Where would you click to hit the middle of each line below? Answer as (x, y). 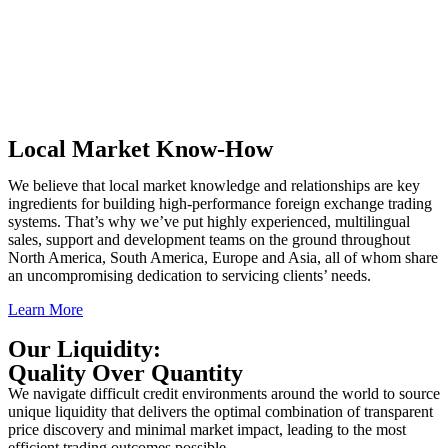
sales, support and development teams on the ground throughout (209, 239)
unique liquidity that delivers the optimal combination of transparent (220, 411)
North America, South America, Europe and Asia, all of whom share (223, 257)
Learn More (45, 309)
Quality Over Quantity (125, 373)
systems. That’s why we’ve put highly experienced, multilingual (209, 221)
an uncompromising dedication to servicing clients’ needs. (189, 275)
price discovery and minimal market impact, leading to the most (207, 429)
